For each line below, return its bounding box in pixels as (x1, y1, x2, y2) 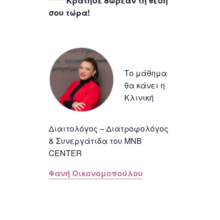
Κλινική (124, 92, 154, 104)
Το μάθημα (124, 67, 167, 79)
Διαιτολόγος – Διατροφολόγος (49, 123, 168, 135)
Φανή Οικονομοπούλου (49, 167, 143, 179)
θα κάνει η (124, 80, 165, 91)
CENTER (49, 147, 82, 159)
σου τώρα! (49, 7, 90, 19)
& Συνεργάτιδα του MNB (49, 135, 142, 147)
